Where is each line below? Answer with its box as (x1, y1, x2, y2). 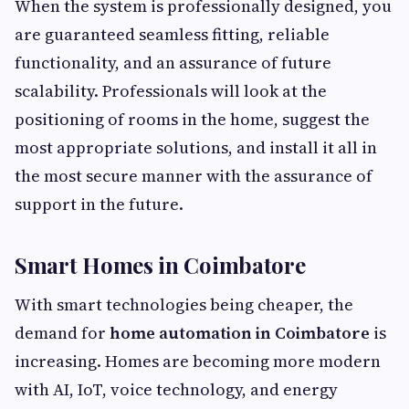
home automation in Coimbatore (110, 321, 370, 345)
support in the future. (15, 193, 184, 216)
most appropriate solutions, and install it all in (15, 136, 377, 160)
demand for (15, 321, 110, 345)
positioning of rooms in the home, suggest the (15, 108, 370, 131)
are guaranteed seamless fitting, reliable (15, 23, 330, 47)
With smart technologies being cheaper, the (15, 293, 353, 317)
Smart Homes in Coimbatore (15, 250, 306, 280)
